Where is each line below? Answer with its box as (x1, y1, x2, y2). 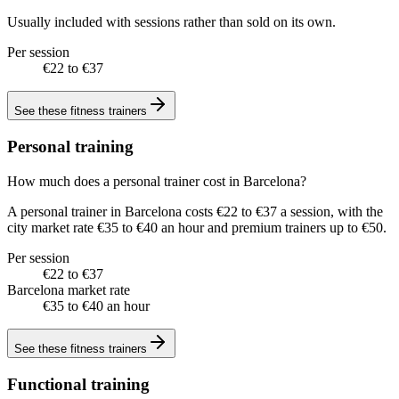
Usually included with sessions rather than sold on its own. (7, 14, 336, 30)
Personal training (7, 137, 134, 157)
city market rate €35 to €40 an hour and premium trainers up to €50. (7, 219, 387, 235)
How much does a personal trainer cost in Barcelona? (7, 173, 306, 189)
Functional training (7, 374, 150, 394)
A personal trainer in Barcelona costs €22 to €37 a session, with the (7, 203, 383, 219)
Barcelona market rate (7, 281, 130, 297)
